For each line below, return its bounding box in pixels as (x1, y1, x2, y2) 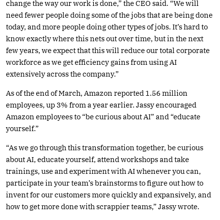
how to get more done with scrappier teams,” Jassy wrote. (6, 201, 199, 211)
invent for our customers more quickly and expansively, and (6, 190, 211, 199)
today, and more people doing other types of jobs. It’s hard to (6, 22, 208, 31)
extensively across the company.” (6, 69, 119, 79)
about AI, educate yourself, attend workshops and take (6, 154, 189, 164)
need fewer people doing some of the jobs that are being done (6, 10, 213, 20)
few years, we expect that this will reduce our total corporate (6, 45, 210, 55)
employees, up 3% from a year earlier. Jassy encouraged (6, 100, 196, 110)
